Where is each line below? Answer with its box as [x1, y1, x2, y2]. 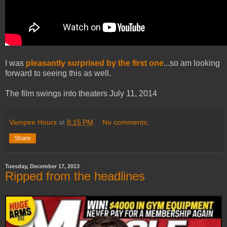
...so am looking [164, 59, 220, 68]
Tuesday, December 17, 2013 [5, 163, 80, 170]
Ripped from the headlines [5, 169, 145, 183]
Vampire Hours [9, 118, 57, 127]
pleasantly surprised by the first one [26, 59, 164, 68]
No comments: [102, 118, 149, 127]
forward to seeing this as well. [5, 69, 111, 78]
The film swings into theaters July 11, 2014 [5, 89, 157, 98]
